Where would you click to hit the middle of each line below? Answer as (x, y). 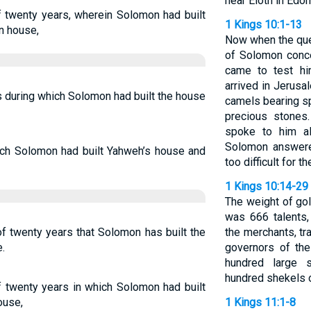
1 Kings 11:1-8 (260, 302)
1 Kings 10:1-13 (263, 25)
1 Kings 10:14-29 (266, 186)
